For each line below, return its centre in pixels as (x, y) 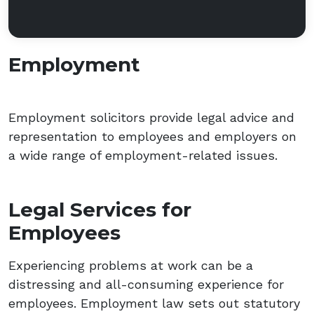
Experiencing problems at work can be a (131, 265)
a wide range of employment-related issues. (143, 155)
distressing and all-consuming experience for (146, 284)
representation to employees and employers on (152, 136)
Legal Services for (100, 209)
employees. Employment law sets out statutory (154, 303)
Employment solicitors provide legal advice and (151, 117)
